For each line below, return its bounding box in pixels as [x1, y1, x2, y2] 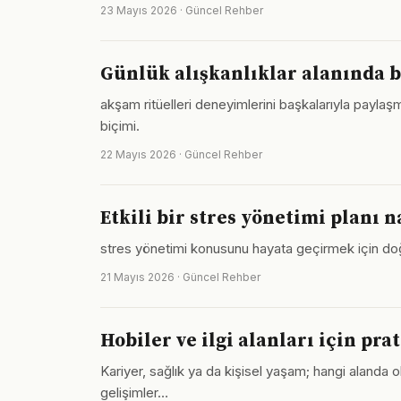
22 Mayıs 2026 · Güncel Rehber [100, 148, 262, 161]
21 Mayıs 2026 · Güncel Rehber [100, 270, 260, 284]
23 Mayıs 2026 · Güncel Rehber [100, 4, 263, 17]
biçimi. [100, 117, 140, 134]
